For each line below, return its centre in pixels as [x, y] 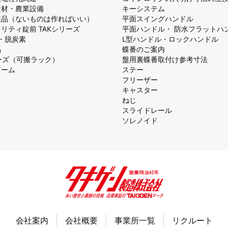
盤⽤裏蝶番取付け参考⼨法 [165, 59]
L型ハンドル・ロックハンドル [170, 39]
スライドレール [147, 110]
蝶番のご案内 [144, 49]
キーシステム [144, 8]
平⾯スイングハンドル [158, 18]
